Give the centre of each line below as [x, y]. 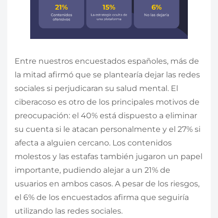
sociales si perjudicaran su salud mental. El [96, 88]
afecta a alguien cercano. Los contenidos [93, 143]
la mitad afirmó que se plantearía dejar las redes [107, 74]
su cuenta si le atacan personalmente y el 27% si [108, 129]
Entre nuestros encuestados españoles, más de [107, 61]
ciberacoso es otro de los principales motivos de [107, 102]
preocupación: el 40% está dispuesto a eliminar [106, 115]
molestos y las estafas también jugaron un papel [109, 156]
